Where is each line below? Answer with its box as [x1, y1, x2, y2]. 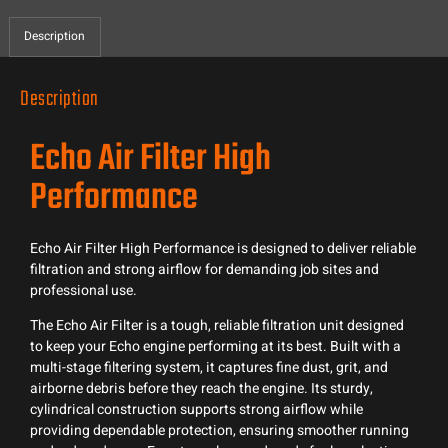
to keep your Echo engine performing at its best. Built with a [30, 336, 401, 358]
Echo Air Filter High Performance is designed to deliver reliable [30, 237, 416, 259]
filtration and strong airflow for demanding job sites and [30, 258, 379, 280]
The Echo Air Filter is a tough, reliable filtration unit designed [30, 315, 404, 337]
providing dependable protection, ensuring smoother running [30, 420, 409, 442]
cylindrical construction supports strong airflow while [30, 399, 363, 421]
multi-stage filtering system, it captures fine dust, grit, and [30, 357, 388, 379]
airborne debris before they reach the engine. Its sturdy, [30, 378, 373, 400]
